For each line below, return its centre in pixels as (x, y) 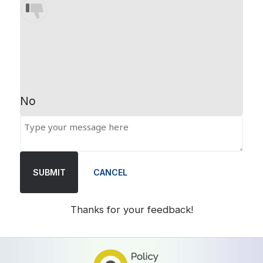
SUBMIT (49, 172)
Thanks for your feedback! (131, 210)
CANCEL (110, 172)
